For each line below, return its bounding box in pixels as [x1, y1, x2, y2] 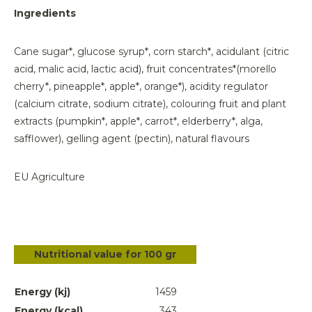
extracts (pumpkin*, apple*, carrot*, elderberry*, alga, [14, 115, 263, 127]
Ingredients [14, 7, 76, 19]
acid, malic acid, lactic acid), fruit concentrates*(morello [14, 63, 276, 75]
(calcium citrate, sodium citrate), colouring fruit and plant [14, 97, 286, 110]
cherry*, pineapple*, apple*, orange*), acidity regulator [14, 80, 268, 93]
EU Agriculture [14, 171, 85, 183]
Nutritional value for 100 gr [34, 248, 176, 260]
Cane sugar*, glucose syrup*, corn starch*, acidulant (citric [14, 45, 289, 58]
